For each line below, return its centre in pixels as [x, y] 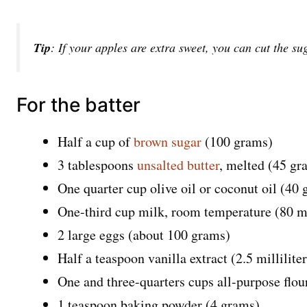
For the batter [78, 105]
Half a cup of [96, 142]
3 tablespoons [97, 165]
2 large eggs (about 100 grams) [144, 235]
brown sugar [168, 142]
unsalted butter [178, 165]
